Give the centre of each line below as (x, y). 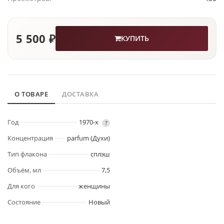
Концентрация (30, 138)
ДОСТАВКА (80, 94)
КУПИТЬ (135, 38)
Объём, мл (24, 170)
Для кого (21, 186)
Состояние (24, 202)
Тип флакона (27, 154)
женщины (94, 186)
